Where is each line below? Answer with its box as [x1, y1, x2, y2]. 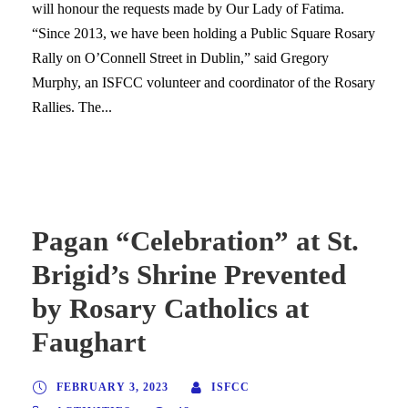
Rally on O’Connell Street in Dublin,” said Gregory [32, 49, 329, 66]
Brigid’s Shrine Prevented [32, 258, 346, 291]
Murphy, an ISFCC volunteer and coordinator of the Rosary [32, 74, 375, 90]
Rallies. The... [32, 98, 112, 115]
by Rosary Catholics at [32, 291, 309, 324]
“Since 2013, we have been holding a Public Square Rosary [32, 25, 375, 41]
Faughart [32, 325, 146, 358]
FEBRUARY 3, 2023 [56, 380, 168, 393]
